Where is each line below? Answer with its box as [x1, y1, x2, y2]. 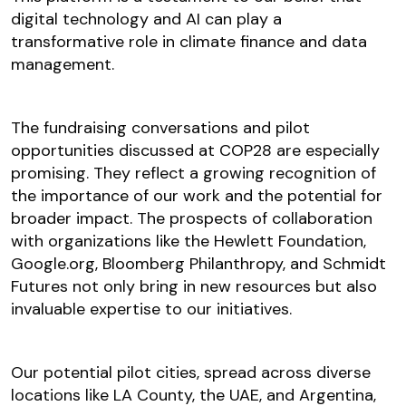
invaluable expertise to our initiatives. [11, 298, 292, 321]
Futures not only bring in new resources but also [11, 275, 377, 298]
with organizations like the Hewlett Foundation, [11, 230, 366, 253]
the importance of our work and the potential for [11, 185, 382, 208]
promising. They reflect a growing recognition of [11, 162, 376, 185]
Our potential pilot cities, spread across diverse [11, 362, 371, 384]
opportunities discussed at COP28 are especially [11, 140, 380, 162]
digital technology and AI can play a [11, 8, 282, 31]
